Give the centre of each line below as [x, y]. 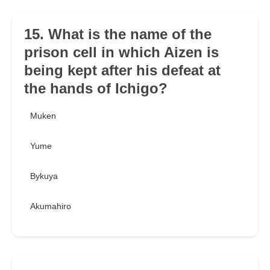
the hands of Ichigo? [96, 89]
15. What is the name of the [118, 34]
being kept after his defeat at [122, 71]
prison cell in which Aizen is [121, 52]
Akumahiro [51, 206]
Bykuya [44, 176]
